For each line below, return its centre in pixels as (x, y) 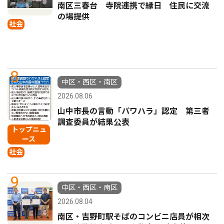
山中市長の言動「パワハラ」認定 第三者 (133, 111)
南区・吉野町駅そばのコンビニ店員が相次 (133, 216)
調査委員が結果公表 (93, 122)
